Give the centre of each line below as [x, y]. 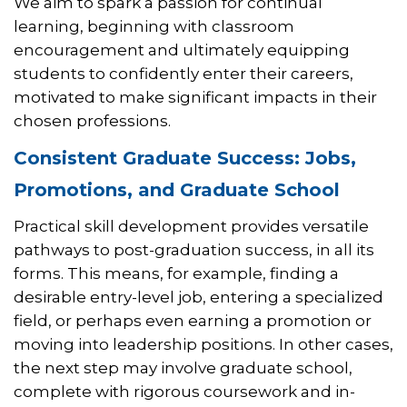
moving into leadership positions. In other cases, [203, 345]
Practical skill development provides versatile [191, 227]
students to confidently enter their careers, [184, 74]
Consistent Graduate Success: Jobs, [185, 159]
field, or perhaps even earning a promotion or [193, 321]
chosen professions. [92, 121]
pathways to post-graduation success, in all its [194, 250]
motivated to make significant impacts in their [195, 98]
